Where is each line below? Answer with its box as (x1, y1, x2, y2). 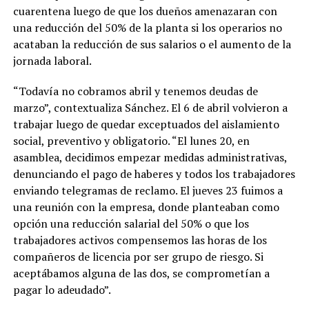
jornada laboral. (12, 52, 92, 68)
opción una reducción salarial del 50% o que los (12, 215, 249, 231)
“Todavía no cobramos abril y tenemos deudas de (12, 83, 258, 99)
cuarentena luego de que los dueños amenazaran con (12, 3, 277, 19)
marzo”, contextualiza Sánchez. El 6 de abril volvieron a (12, 99, 288, 115)
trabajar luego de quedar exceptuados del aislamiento (12, 116, 279, 132)
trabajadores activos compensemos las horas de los (12, 232, 267, 248)
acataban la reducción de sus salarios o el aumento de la (12, 36, 291, 52)
